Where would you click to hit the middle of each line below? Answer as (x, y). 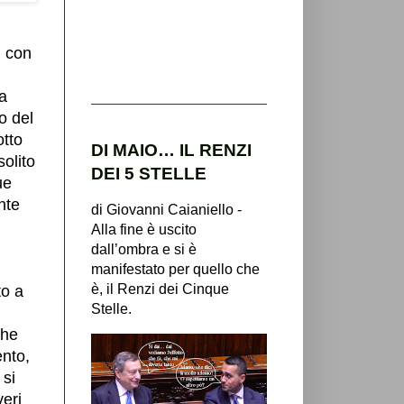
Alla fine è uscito (144, 229)
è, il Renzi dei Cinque (160, 289)
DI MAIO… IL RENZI (171, 150)
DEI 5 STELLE (149, 173)
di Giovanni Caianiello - (166, 209)
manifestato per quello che (175, 269)
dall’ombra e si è (144, 249)
